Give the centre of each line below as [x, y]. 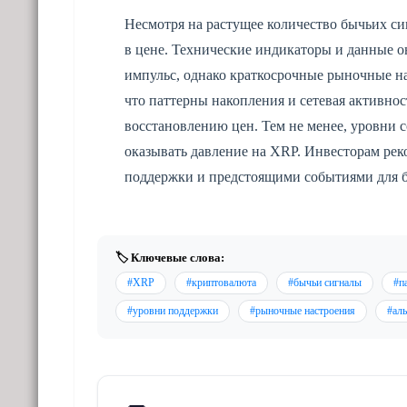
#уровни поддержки [173, 310]
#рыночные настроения [303, 310]
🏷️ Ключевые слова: [170, 257]
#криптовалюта [221, 282]
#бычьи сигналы [325, 282]
